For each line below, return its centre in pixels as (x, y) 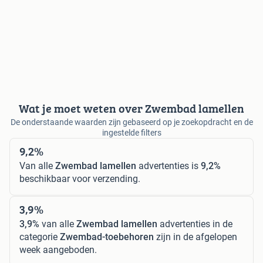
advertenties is (168, 166)
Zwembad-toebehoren (107, 237)
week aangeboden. (58, 249)
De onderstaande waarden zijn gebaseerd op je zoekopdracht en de (131, 122)
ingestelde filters (131, 132)
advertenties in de (195, 224)
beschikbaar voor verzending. (80, 178)
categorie (40, 237)
